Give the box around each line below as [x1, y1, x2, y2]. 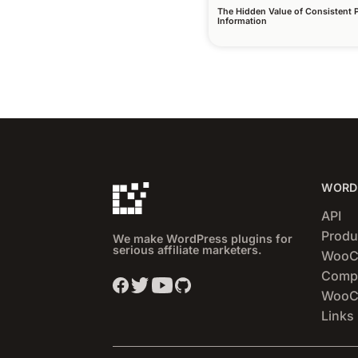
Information [217, 15, 268, 26]
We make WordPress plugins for [113, 231, 293, 245]
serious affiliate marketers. [113, 242, 263, 257]
